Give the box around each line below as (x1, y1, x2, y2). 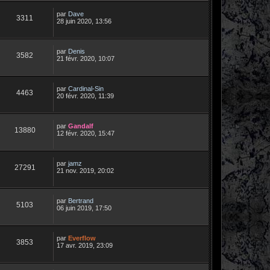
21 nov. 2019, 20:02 (57, 166, 114, 174)
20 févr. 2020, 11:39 (57, 92, 114, 99)
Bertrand (68, 196, 93, 204)
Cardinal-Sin (68, 84, 104, 92)
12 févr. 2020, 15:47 (57, 129, 115, 137)
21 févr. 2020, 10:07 (57, 54, 115, 62)
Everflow (68, 234, 96, 242)
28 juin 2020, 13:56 (57, 17, 111, 25)
